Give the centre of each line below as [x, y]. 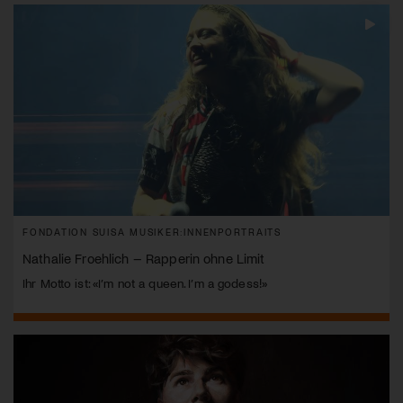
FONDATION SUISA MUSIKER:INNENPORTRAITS [152, 231]
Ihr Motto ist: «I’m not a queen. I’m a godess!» [145, 282]
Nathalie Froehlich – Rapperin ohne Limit [144, 258]
